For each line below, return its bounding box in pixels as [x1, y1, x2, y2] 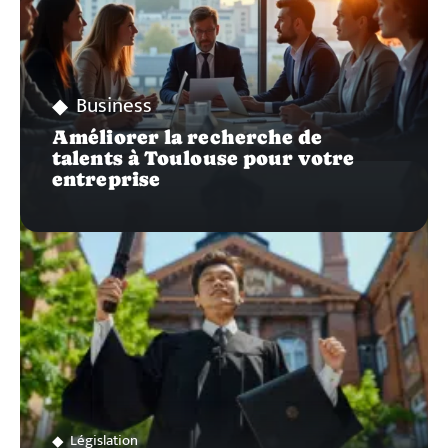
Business [76, 88, 152, 124]
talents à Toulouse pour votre [52, 147, 354, 170]
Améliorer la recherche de [52, 126, 323, 149]
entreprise [52, 168, 160, 191]
